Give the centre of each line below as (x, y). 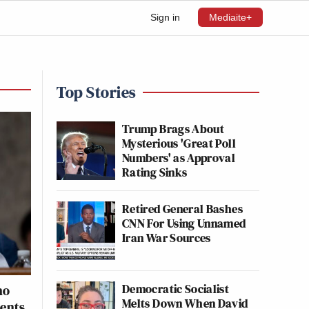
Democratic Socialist (176, 289)
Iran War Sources (167, 238)
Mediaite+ (230, 17)
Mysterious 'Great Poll (179, 143)
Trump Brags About (173, 129)
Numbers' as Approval (179, 158)
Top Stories (96, 92)
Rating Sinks (155, 172)
